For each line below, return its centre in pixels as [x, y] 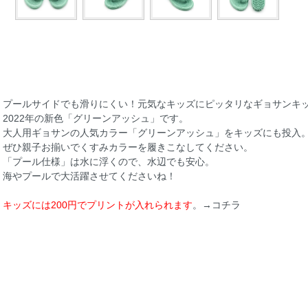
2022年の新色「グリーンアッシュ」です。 [96, 119]
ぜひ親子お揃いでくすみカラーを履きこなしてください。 [128, 147]
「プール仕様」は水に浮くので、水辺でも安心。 [109, 162]
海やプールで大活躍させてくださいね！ [89, 176]
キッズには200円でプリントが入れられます [98, 205]
